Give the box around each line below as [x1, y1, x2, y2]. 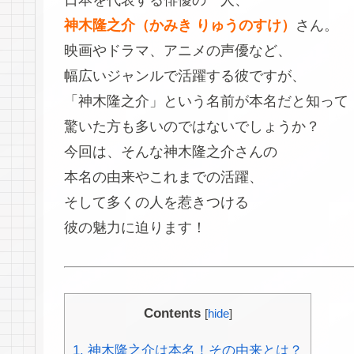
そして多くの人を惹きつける [64, 194, 249, 211]
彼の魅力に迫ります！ [64, 220, 206, 236]
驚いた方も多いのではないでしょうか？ [64, 119, 320, 135]
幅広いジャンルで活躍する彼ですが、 [64, 68, 306, 85]
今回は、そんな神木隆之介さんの [64, 144, 277, 160]
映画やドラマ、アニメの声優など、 [64, 43, 292, 59]
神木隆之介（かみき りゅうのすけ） [64, 17, 296, 34]
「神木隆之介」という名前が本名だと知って [64, 93, 348, 110]
